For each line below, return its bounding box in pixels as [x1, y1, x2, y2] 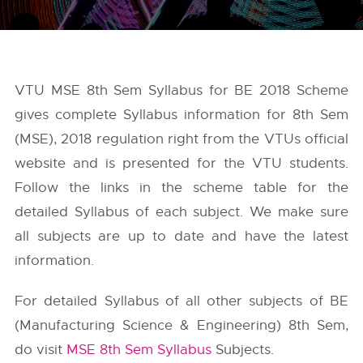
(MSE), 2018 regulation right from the [15, 130, 264, 147]
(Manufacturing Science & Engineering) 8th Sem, [15, 317, 348, 334]
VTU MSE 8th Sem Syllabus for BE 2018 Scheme [15, 82, 348, 99]
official [300, 130, 348, 147]
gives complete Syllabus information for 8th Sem [15, 106, 348, 123]
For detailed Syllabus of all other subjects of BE [15, 293, 348, 310]
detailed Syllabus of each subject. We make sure [15, 203, 348, 220]
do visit [15, 341, 67, 358]
